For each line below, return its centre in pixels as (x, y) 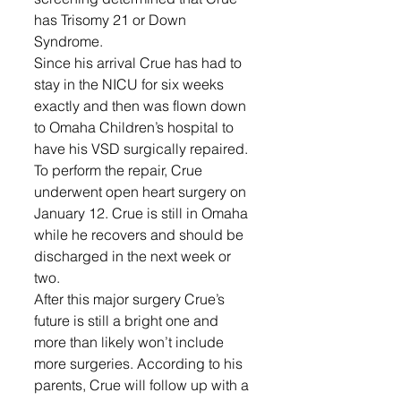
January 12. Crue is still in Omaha (143, 213)
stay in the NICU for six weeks (131, 84)
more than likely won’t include (131, 342)
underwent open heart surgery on (142, 192)
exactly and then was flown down (142, 106)
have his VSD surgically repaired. (143, 149)
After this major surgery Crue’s (131, 299)
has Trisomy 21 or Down (112, 20)
